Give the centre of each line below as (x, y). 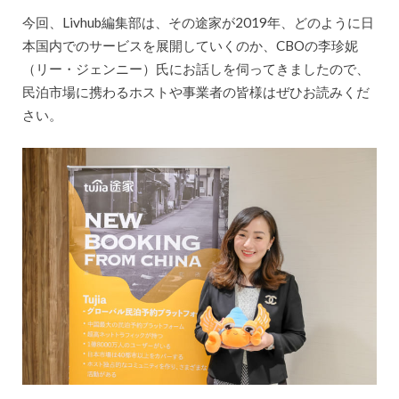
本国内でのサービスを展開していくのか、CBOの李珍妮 (190, 45)
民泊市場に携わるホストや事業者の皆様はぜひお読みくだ (195, 91)
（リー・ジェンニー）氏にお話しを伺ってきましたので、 (195, 68)
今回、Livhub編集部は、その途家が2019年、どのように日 (198, 22)
